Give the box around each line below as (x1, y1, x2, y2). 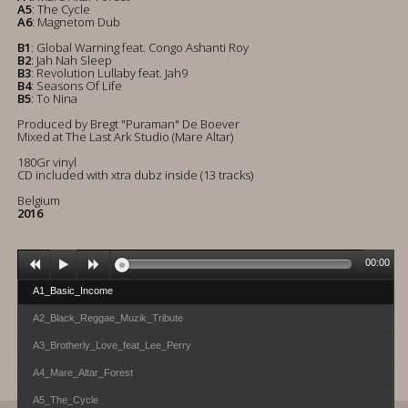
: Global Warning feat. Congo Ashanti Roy (31, 39, 249, 56)
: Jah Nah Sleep (31, 52, 112, 68)
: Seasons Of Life (31, 77, 122, 94)
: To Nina (31, 90, 77, 107)
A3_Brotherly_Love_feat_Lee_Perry (33, 340, 191, 351)
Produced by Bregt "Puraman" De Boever (17, 116, 240, 132)
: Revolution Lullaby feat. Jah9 (31, 65, 188, 81)
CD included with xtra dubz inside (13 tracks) (17, 167, 253, 183)
